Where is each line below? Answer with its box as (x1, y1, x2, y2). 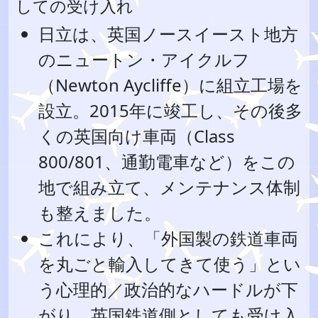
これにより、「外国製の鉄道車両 (38, 226, 298, 250)
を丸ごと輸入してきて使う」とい (38, 252, 301, 275)
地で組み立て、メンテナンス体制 (38, 175, 300, 199)
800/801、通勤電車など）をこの (38, 150, 295, 173)
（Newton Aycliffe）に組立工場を (38, 73, 302, 97)
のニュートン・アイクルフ (38, 48, 250, 71)
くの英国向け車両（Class (38, 124, 235, 148)
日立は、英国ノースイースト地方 (38, 22, 298, 45)
